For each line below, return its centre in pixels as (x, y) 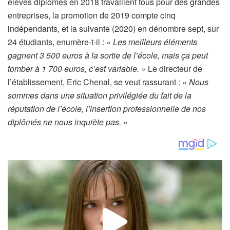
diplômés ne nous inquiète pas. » (68, 122)
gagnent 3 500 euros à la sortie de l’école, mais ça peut (108, 55)
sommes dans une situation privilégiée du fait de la (100, 95)
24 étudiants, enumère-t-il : (57, 42)
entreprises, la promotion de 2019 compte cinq (92, 15)
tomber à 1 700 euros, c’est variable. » (78, 69)
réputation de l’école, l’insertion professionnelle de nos (107, 109)
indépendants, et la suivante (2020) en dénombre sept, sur (113, 29)
